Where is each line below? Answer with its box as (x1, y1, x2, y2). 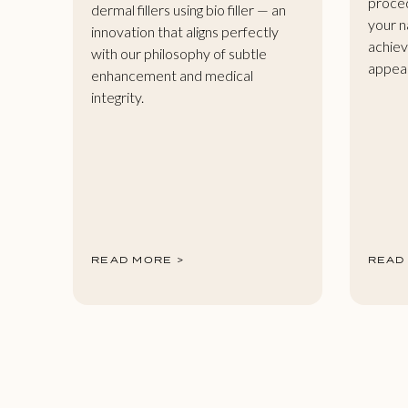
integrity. (91, 87, 144, 106)
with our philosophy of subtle (91, 44, 267, 62)
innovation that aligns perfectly (91, 22, 279, 40)
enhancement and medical (91, 66, 253, 84)
